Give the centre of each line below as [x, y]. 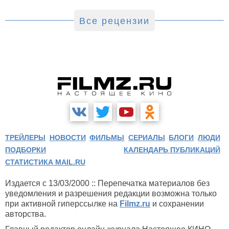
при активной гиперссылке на [62, 203]
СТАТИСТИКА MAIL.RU [45, 162]
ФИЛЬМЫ [107, 137]
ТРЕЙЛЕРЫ [25, 137]
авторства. [26, 214]
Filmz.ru [135, 203]
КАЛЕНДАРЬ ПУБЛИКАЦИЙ [172, 150]
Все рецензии [114, 21]
